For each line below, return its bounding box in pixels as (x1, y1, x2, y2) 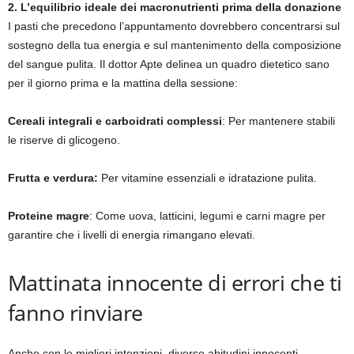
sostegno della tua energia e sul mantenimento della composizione (8, 39, 341, 52)
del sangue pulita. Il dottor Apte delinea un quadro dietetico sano (8, 58, 330, 71)
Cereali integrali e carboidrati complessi (8, 115, 222, 128)
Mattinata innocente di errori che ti (8, 268, 342, 298)
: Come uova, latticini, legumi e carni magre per (89, 209, 326, 223)
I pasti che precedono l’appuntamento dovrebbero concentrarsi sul (8, 20, 340, 33)
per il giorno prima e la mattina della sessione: (8, 77, 238, 90)
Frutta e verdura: (8, 171, 98, 185)
